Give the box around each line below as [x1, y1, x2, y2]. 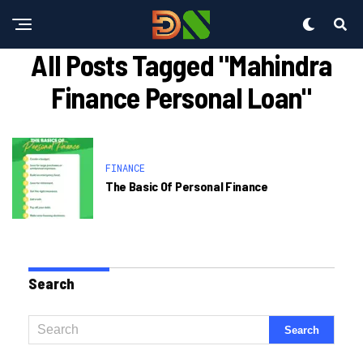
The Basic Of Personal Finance [105, 178, 268, 194]
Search [28, 275, 75, 293]
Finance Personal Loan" [51, 79, 312, 114]
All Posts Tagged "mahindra [31, 47, 332, 82]
